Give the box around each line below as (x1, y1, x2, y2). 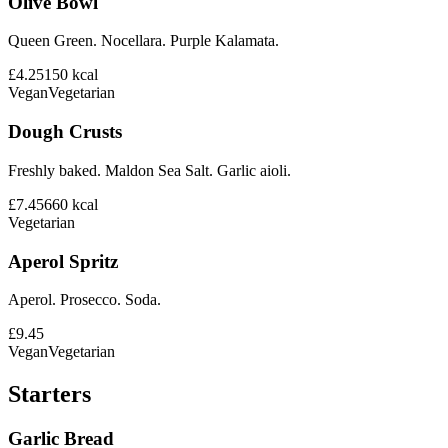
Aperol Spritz (8, 250, 118, 272)
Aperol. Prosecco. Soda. (8, 291, 161, 309)
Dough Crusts (8, 121, 122, 143)
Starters (8, 381, 91, 408)
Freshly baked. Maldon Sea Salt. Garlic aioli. (8, 161, 291, 179)
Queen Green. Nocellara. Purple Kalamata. (8, 32, 279, 50)
